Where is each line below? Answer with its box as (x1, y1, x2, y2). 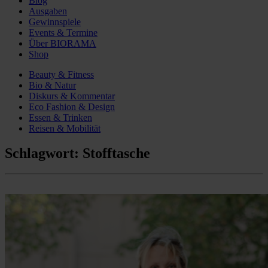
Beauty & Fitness (29, 69, 94, 80)
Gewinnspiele (29, 16, 81, 27)
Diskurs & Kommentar (29, 90, 115, 101)
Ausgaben (29, 5, 67, 16)
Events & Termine (29, 27, 98, 38)
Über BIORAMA (29, 38, 96, 48)
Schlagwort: (5, 145, 83, 162)
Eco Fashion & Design (29, 101, 115, 112)
